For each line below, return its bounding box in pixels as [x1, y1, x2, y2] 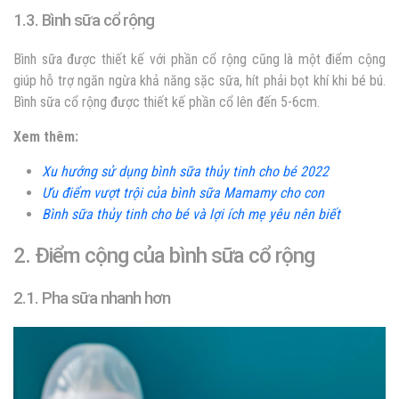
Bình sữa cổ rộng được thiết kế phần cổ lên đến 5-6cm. [13, 94, 323, 111]
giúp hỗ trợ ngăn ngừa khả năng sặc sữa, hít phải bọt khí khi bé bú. [13, 72, 386, 90]
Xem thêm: [13, 128, 82, 146]
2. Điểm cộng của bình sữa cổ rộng [13, 243, 314, 269]
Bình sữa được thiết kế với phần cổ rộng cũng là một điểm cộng [13, 51, 386, 69]
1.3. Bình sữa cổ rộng [13, 11, 154, 31]
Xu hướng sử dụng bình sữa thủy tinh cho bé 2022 [42, 163, 329, 181]
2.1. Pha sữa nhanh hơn [13, 289, 170, 309]
